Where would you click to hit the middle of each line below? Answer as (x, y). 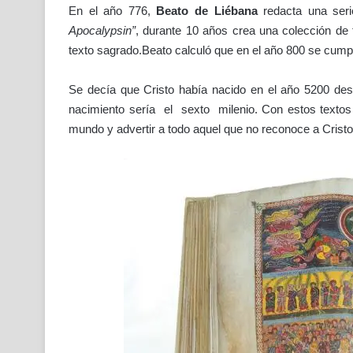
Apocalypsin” (102, 30)
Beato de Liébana (204, 10)
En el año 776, (110, 10)
